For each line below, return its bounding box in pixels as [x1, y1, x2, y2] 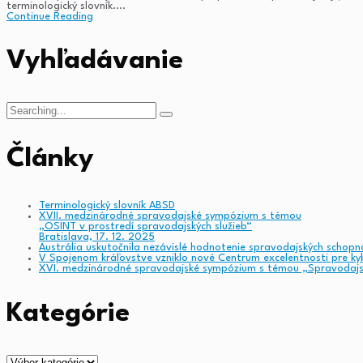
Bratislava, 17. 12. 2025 [39, 232, 155, 243]
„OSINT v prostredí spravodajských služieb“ [39, 221, 252, 233]
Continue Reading [6, 11, 93, 22]
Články [6, 146, 94, 173]
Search [6, 101, 39, 113]
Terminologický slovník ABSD [39, 200, 175, 211]
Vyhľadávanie [6, 48, 183, 75]
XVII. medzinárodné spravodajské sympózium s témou [39, 211, 301, 222]
